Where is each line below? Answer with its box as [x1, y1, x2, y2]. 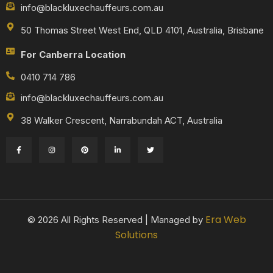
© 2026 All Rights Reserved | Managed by [27, 213, 205, 225]
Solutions [115, 227, 158, 242]
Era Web [205, 212, 246, 227]
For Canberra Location [21, 48, 126, 60]
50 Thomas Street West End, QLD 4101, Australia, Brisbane [21, 24, 264, 36]
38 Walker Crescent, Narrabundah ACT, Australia [21, 114, 222, 126]
